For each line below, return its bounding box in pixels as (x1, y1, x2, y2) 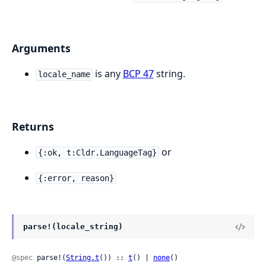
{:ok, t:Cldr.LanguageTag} (37, 148, 157, 158)
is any (92, 67, 123, 81)
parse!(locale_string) (23, 222, 123, 232)
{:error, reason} (37, 173, 114, 183)
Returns (12, 119, 54, 134)
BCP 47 (122, 67, 154, 81)
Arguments (12, 41, 71, 56)
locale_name (37, 69, 90, 80)
